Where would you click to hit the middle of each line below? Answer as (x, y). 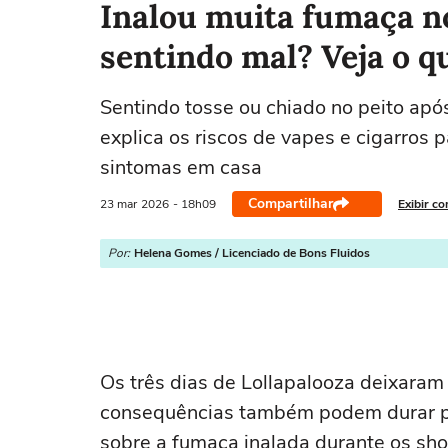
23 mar (118, 203)
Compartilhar (290, 203)
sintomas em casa (181, 167)
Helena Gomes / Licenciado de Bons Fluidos (252, 253)
